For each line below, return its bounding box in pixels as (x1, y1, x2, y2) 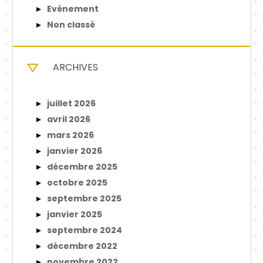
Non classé (47, 18, 96, 31)
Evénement (47, 2, 99, 15)
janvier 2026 (47, 144, 103, 157)
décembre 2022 (47, 240, 118, 252)
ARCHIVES (52, 60, 98, 74)
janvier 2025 (47, 208, 103, 220)
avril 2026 (47, 113, 91, 125)
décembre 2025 (47, 160, 118, 173)
